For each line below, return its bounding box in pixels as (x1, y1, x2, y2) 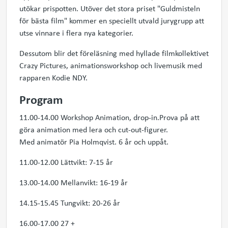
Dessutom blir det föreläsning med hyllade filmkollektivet (19, 47, 209, 59)
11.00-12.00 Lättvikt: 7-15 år (19, 156, 113, 167)
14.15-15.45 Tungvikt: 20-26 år (19, 197, 120, 208)
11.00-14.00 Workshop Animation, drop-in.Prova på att (19, 111, 199, 123)
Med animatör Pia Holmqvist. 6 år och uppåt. (19, 136, 168, 147)
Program (19, 91, 63, 107)
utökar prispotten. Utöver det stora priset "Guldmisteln (19, 3, 200, 14)
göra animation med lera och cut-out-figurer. (19, 124, 168, 135)
